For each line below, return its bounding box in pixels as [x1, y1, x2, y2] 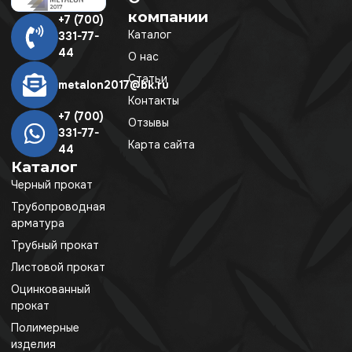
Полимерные [11, 321, 79, 335]
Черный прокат [11, 178, 93, 192]
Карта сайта [128, 137, 196, 152]
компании [128, 8, 209, 27]
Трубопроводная [11, 200, 105, 214]
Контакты [128, 93, 180, 108]
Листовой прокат [11, 260, 105, 275]
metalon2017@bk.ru [58, 77, 169, 92]
